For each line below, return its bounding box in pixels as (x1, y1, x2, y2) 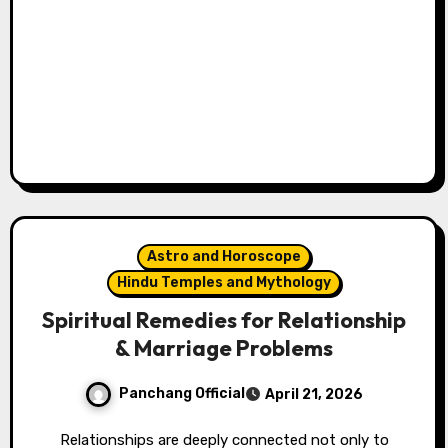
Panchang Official (119, 385, 245, 403)
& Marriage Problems (115, 334, 333, 363)
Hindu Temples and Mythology (117, 274, 331, 292)
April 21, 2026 (265, 386, 363, 404)
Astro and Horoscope (147, 248, 301, 266)
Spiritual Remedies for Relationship (42, 306, 406, 335)
